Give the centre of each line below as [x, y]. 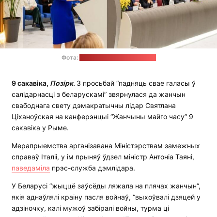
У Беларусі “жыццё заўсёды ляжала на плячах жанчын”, [106, 186]
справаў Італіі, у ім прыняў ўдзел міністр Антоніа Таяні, [103, 157]
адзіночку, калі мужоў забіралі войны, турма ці [90, 208]
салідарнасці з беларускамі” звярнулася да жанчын [99, 94]
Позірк [62, 83]
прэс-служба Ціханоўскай [117, 58]
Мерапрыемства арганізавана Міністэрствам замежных [106, 146]
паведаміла [31, 168]
